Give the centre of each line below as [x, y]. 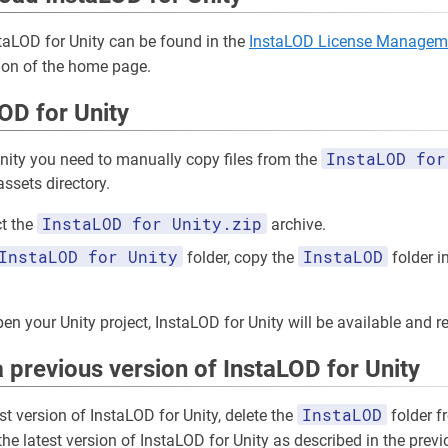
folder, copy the [240, 258]
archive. [296, 225]
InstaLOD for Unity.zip [152, 224]
